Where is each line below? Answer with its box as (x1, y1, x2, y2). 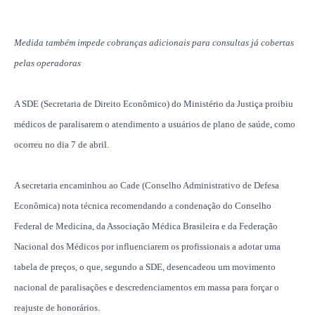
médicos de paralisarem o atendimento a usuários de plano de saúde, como (14, 118, 295, 129)
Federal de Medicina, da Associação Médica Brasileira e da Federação (14, 220, 278, 231)
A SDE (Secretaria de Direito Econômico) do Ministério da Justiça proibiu (14, 98, 293, 109)
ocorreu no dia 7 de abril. (14, 139, 109, 150)
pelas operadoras (14, 57, 81, 68)
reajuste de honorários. (14, 302, 100, 313)
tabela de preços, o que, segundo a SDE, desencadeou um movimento (14, 261, 276, 272)
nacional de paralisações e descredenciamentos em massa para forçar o (14, 281, 279, 292)
